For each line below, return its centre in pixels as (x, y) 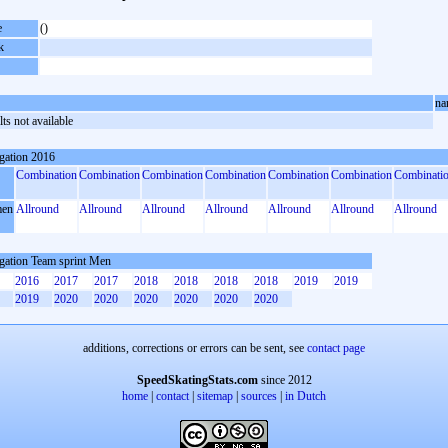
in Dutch (305, 396)
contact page (336, 348)
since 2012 (284, 380)
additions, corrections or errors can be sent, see (195, 348)
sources (259, 396)
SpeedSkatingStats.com (197, 380)
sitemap (215, 396)
